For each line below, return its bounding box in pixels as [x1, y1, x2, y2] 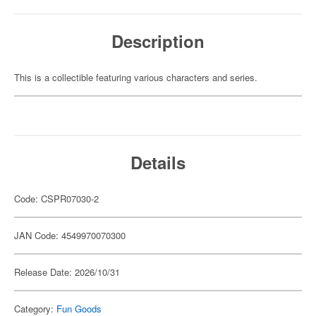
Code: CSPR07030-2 [14, 192, 99, 205]
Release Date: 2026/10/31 [14, 265, 120, 279]
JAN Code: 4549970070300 [14, 229, 126, 242]
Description [111, 29, 205, 53]
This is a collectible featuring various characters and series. [14, 71, 257, 84]
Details [130, 150, 186, 174]
